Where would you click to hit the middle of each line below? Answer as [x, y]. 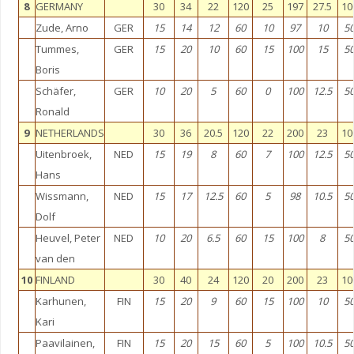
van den [55, 258]
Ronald [52, 111]
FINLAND [55, 280]
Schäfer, [55, 91]
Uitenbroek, [63, 154]
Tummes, [57, 49]
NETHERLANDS [70, 133]
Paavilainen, [65, 343]
